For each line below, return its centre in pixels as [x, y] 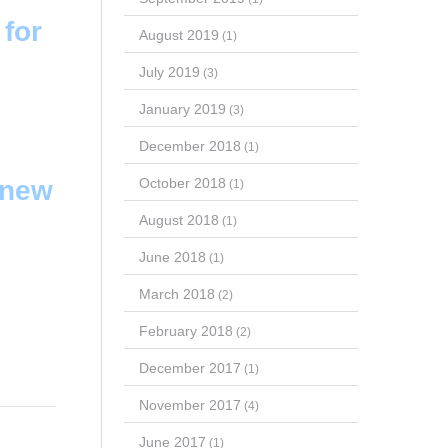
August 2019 [178, 34]
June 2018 [172, 256]
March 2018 [176, 293]
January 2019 [182, 108]
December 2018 [189, 145]
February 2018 [185, 330]
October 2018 [182, 182]
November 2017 [189, 404]
